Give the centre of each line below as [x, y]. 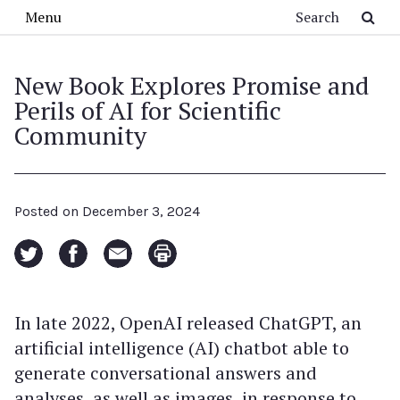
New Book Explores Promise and [192, 85]
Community [80, 135]
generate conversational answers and [166, 373]
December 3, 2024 [141, 211]
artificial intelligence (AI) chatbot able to [182, 348]
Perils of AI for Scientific [148, 110]
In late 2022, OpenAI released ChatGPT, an [188, 323]
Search [135, 12]
